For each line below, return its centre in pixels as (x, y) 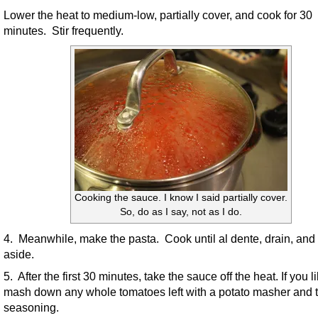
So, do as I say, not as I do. (181, 212)
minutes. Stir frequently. (64, 31)
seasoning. (31, 308)
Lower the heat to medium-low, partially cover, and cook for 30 (158, 15)
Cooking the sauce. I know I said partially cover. (181, 198)
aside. (19, 254)
